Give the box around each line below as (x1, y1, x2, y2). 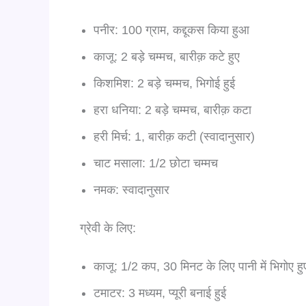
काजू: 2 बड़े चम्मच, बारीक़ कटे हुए (94, 49, 240, 64)
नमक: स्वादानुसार (94, 182, 169, 197)
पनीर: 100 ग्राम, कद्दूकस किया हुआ (94, 23, 249, 37)
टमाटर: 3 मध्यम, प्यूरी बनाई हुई (94, 286, 226, 300)
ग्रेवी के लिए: (80, 221, 136, 235)
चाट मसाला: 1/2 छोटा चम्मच (94, 156, 218, 170)
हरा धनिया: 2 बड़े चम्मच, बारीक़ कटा (94, 102, 251, 117)
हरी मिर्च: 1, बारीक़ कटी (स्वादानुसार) (94, 129, 255, 143)
